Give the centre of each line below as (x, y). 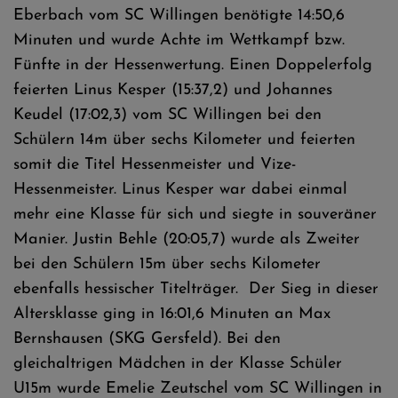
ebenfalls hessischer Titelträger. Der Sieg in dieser (196, 289)
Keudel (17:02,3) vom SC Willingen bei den (167, 115)
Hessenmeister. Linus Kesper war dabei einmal (180, 190)
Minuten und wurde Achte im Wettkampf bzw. (179, 40)
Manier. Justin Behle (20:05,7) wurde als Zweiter (187, 239)
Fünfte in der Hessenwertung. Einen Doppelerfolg (193, 65)
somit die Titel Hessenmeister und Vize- (155, 165)
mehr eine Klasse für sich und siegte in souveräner (195, 215)
